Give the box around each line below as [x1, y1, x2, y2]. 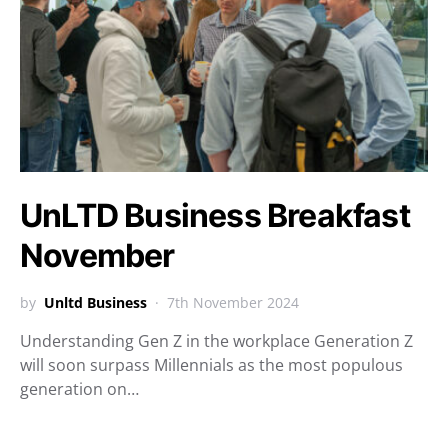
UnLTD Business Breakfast [20, 196, 410, 235]
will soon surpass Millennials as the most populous [20, 354, 403, 376]
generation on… [20, 378, 139, 400]
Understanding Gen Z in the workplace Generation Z [20, 330, 413, 352]
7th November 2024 [167, 293, 299, 312]
